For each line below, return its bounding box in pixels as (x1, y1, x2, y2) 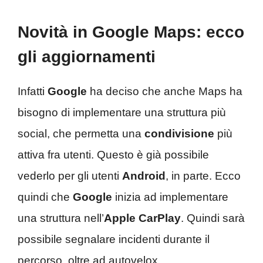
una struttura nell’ (18, 211, 104, 224)
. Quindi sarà (181, 211, 245, 224)
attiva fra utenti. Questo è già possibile (18, 148, 209, 161)
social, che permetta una (18, 127, 144, 140)
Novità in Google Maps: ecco (18, 22, 244, 41)
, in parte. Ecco (166, 169, 241, 182)
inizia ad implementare (112, 190, 228, 203)
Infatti (18, 85, 48, 97)
